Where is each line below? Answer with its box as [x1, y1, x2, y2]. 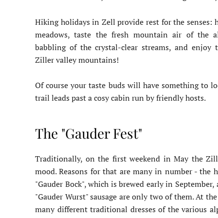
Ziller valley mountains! [35, 54, 119, 65]
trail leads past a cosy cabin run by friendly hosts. [35, 92, 206, 103]
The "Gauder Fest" [35, 124, 142, 142]
